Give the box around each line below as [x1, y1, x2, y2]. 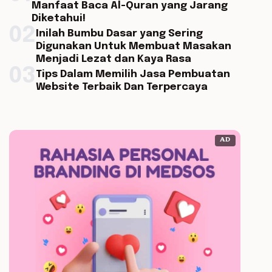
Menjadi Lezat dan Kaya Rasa [35, 54, 191, 64]
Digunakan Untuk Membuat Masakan [35, 41, 231, 52]
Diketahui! [31, 13, 86, 24]
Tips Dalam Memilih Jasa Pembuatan [35, 69, 230, 80]
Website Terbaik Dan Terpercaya [35, 82, 208, 92]
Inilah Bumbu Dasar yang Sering [35, 29, 203, 39]
